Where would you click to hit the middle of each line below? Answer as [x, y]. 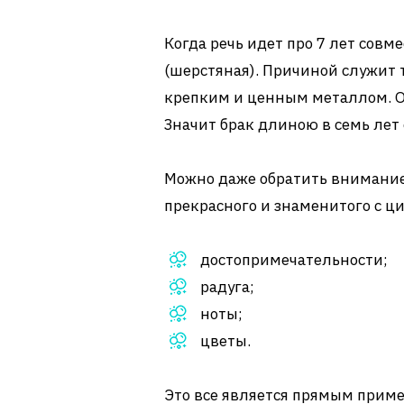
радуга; [227, 287]
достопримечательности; [294, 260]
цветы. [225, 341]
